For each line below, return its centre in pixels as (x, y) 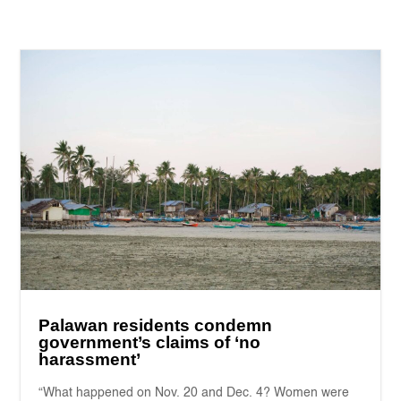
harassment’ (90, 359)
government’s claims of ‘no (150, 342)
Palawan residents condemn (156, 325)
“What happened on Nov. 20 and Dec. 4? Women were (194, 392)
